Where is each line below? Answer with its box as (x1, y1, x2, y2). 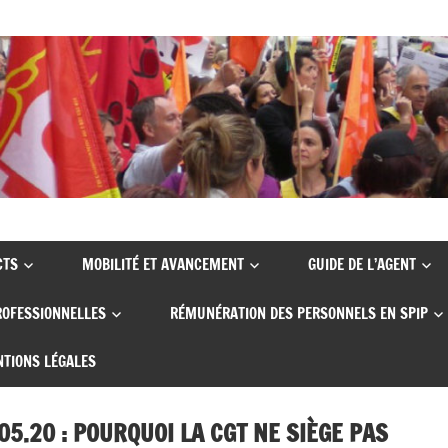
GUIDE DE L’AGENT (308, 254, 417, 276)
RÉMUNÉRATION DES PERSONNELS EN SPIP (169, 302, 428, 324)
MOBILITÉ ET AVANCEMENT (81, 254, 244, 276)
